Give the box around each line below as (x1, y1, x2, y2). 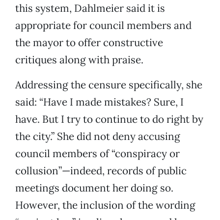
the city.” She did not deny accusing (15, 130, 180, 143)
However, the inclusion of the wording (15, 198, 195, 212)
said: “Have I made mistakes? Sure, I (15, 95, 184, 109)
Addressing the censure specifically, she (15, 78, 202, 92)
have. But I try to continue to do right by (15, 112, 203, 126)
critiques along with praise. (15, 53, 143, 67)
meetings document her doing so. (15, 181, 173, 195)
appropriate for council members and (15, 19, 192, 32)
